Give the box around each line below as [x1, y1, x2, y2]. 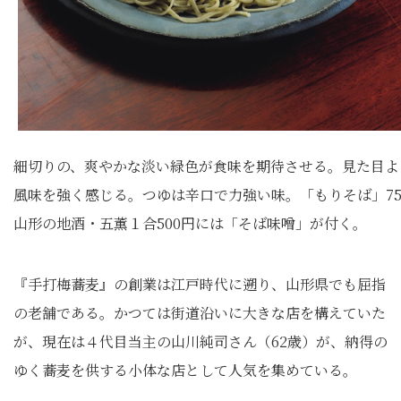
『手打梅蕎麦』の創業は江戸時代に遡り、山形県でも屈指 [13, 273, 386, 294]
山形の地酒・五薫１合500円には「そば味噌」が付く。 [13, 212, 367, 234]
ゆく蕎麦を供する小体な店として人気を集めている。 [13, 359, 357, 380]
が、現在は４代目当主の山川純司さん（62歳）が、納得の [13, 330, 388, 352]
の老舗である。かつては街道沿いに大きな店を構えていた [13, 302, 386, 323]
